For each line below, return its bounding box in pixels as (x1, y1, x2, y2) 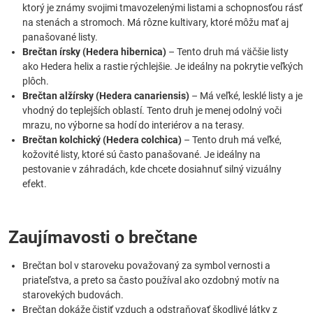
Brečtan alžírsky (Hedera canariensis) (22, 90, 189, 101)
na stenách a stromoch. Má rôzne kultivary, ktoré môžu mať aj (22, 17, 289, 28)
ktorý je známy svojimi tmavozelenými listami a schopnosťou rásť (22, 2, 303, 13)
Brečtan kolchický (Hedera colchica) (22, 134, 182, 145)
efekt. (22, 178, 47, 189)
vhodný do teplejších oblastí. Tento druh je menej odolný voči (22, 105, 282, 116)
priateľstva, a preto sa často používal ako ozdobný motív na (22, 275, 279, 286)
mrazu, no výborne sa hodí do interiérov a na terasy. (22, 119, 245, 131)
